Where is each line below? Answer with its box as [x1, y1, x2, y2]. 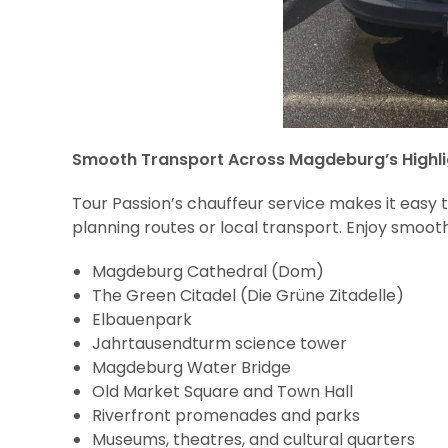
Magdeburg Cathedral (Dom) [92, 260, 324, 283]
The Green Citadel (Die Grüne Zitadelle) [92, 284, 404, 307]
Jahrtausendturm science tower [92, 332, 347, 355]
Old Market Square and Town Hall [92, 380, 353, 403]
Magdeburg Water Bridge [92, 356, 291, 379]
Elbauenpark [92, 308, 192, 331]
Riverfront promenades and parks [92, 404, 360, 427]
